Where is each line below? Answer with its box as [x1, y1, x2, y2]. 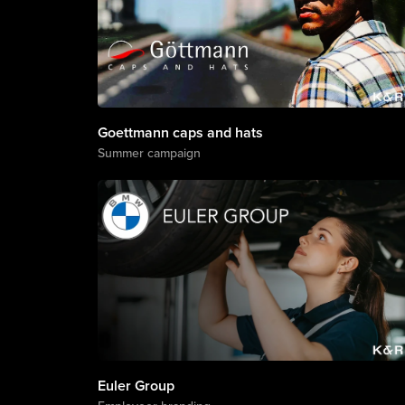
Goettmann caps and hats [97, 122, 263, 143]
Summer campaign [97, 144, 201, 162]
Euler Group [97, 375, 174, 396]
